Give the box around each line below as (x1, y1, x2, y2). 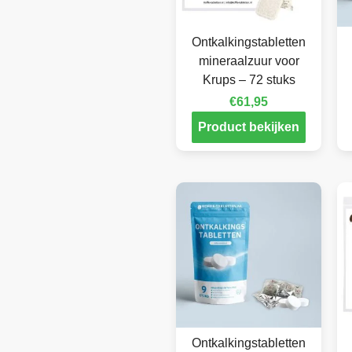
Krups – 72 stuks (202, 73, 295, 87)
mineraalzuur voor (198, 54, 299, 68)
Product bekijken (198, 120, 299, 134)
